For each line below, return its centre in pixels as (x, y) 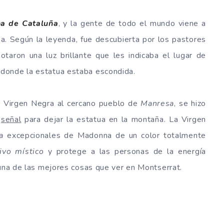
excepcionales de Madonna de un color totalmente (105, 135)
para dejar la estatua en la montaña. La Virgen (113, 119)
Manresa (157, 103)
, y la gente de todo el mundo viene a (132, 23)
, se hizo (190, 103)
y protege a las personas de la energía (125, 151)
